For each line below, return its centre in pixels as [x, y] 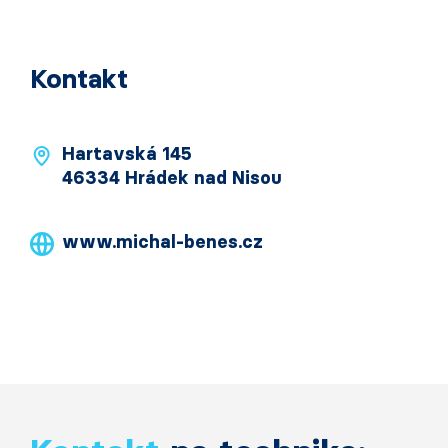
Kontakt [79, 79]
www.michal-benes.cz [162, 242]
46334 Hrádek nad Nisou [172, 178]
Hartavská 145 [127, 154]
